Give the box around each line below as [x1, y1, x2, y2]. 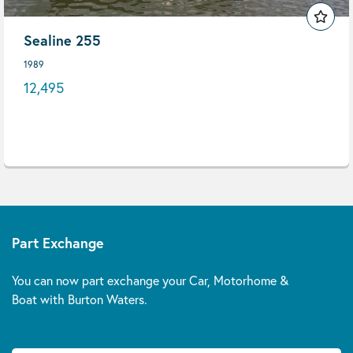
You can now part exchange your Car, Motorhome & [12, 272, 288, 288]
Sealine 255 [24, 31, 101, 50]
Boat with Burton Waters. [12, 291, 147, 307]
